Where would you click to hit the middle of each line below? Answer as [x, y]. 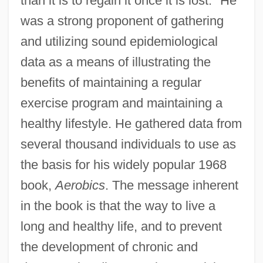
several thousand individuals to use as [128, 144]
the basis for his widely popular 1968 [123, 165]
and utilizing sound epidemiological [119, 42]
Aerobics [80, 186]
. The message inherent [171, 186]
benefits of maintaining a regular [111, 83]
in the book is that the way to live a [118, 206]
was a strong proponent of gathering [122, 21]
